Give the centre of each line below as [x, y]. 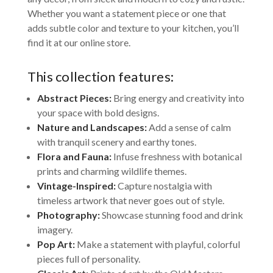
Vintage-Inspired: [76, 186]
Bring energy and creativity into [178, 98]
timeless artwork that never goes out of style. [130, 200]
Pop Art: [56, 244]
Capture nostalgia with [165, 186]
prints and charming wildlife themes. [112, 171]
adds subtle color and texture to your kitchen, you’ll [133, 28]
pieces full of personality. [88, 259]
